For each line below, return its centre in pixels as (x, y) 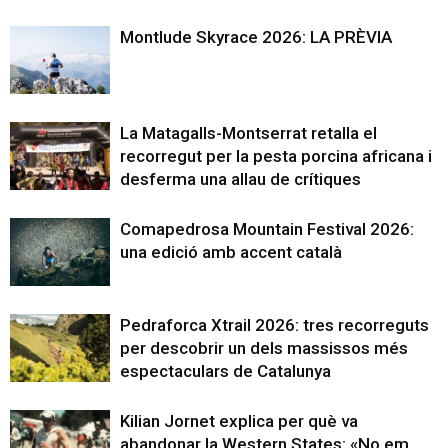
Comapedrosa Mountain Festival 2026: (267, 228)
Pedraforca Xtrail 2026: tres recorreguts (274, 324)
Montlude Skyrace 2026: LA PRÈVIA (256, 36)
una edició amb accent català (231, 251)
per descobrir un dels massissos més (264, 347)
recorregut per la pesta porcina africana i (276, 155)
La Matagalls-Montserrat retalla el (248, 132)
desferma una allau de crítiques (240, 178)
